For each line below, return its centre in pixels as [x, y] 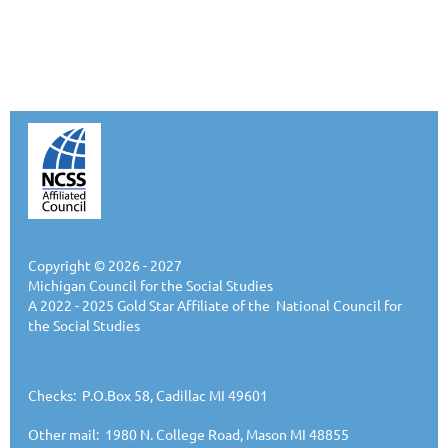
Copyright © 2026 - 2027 [105, 265]
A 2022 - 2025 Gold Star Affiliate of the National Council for [215, 305]
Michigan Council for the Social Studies [150, 285]
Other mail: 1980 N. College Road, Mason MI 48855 [188, 434]
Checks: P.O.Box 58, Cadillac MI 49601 [148, 395]
